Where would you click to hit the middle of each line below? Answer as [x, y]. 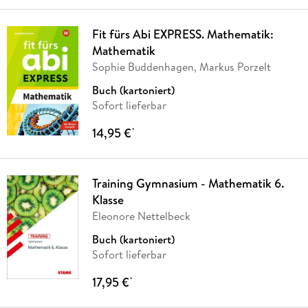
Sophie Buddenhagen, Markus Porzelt [181, 66]
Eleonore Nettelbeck [141, 216]
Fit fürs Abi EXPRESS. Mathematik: [183, 34]
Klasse [108, 199]
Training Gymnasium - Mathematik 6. [188, 183]
